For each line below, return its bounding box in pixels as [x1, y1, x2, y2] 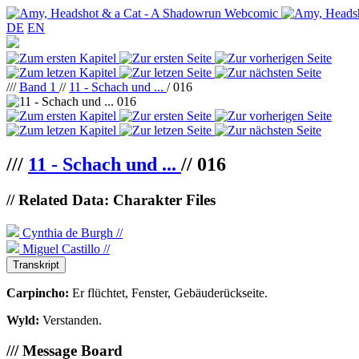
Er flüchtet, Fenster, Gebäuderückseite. [72, 285, 268, 300]
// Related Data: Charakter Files [6, 191, 216, 208]
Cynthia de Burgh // [19, 225, 123, 240]
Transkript [13, 258, 59, 271]
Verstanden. [42, 313, 102, 327]
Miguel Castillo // [19, 241, 110, 256]
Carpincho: [6, 285, 72, 300]
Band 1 [19, 80, 59, 94]
